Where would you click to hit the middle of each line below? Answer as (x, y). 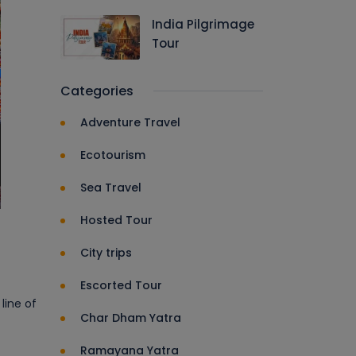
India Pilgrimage (203, 24)
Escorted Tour (121, 285)
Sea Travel (111, 188)
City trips (106, 253)
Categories (97, 91)
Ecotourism (113, 155)
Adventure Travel (130, 122)
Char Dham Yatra (131, 318)
